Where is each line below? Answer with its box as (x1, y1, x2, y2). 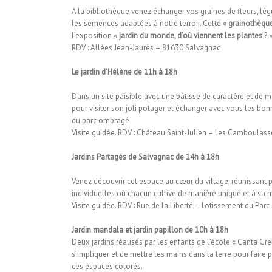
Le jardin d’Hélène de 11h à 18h (71, 67, 177, 77)
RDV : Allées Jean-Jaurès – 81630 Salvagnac (71, 42, 220, 53)
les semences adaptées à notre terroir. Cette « (71, 18, 228, 29)
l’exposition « (71, 30, 117, 41)
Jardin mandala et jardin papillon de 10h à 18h (71, 225, 228, 235)
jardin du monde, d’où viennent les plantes (117, 30, 262, 41)
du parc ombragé (71, 115, 129, 126)
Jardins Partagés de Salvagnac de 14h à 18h (71, 152, 219, 162)
